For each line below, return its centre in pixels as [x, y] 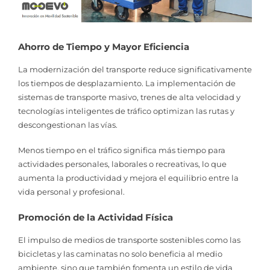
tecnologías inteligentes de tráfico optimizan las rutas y [126, 111]
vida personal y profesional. [71, 192]
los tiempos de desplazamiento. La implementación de [127, 83]
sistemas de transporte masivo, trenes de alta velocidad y [129, 97]
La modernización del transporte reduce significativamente [135, 69]
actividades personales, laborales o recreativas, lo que [122, 164]
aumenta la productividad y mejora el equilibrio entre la [128, 178]
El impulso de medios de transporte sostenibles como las [129, 240]
